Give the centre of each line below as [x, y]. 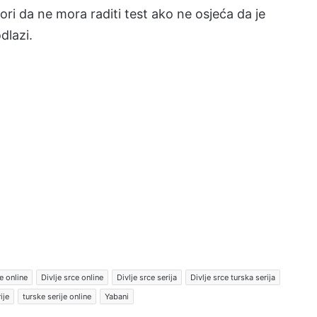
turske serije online [57, 296]
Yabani [117, 296]
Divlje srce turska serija [233, 277]
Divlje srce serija [147, 277]
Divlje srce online [72, 277]
